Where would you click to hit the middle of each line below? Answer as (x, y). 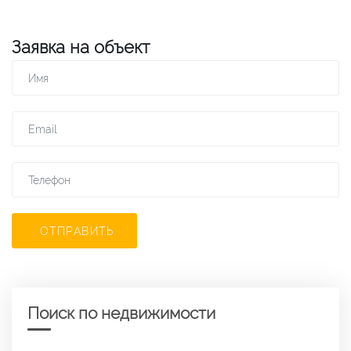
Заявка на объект (81, 47)
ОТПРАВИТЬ (76, 231)
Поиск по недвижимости (121, 313)
